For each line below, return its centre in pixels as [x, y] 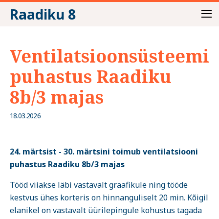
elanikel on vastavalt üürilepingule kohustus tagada [106, 210]
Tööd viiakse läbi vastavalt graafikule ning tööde [99, 185]
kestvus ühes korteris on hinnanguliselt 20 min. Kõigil [109, 197]
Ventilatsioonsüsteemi [109, 56]
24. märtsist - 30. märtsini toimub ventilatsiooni [104, 152]
